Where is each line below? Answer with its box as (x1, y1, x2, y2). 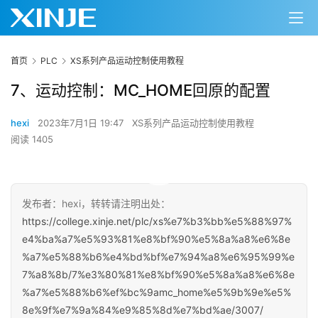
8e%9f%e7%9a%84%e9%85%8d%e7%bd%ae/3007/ (22, 304, 263, 317)
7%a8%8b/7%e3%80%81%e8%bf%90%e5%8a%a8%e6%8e (22, 268, 295, 281)
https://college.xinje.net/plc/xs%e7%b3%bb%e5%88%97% (22, 215, 292, 228)
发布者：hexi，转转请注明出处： (22, 197, 170, 210)
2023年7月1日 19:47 (38, 117, 126, 129)
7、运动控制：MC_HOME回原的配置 (11, 81, 270, 100)
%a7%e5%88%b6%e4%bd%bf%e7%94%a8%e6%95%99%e (22, 251, 295, 263)
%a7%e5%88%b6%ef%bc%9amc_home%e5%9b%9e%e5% (22, 286, 291, 299)
